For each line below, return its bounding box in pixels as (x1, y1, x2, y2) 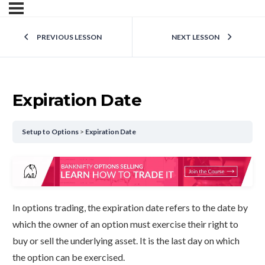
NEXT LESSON (172, 33, 219, 41)
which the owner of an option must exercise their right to (12, 218, 238, 230)
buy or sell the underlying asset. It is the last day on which (12, 235, 240, 247)
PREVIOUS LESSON (37, 33, 102, 41)
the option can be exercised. (12, 251, 125, 263)
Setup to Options (22, 127, 79, 137)
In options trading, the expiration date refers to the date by (12, 202, 248, 214)
